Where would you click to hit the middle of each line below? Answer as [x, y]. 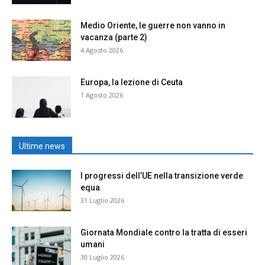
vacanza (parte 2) [114, 37]
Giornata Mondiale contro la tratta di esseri [164, 232]
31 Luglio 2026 [102, 200]
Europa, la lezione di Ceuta [132, 82]
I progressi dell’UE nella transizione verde [162, 175]
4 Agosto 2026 [102, 50]
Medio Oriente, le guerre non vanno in [153, 25]
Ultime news [42, 146]
